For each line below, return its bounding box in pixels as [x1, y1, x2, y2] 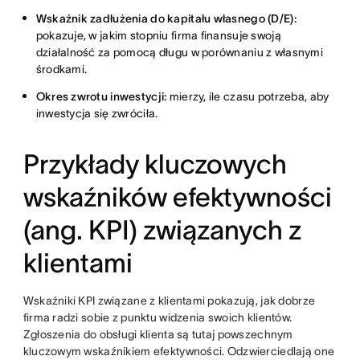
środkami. [35, 62, 88, 76]
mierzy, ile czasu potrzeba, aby [166, 89, 329, 103]
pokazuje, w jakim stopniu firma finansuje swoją [35, 28, 281, 42]
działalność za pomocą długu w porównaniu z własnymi [35, 45, 323, 59]
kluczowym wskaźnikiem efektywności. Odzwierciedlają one [22, 344, 335, 358]
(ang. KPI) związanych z [22, 215, 301, 245]
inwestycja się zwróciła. [35, 106, 158, 120]
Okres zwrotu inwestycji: [35, 89, 167, 103]
